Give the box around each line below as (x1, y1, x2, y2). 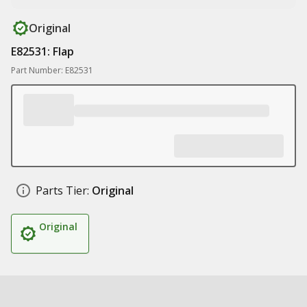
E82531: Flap (11, 44, 74, 59)
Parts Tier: (36, 183, 89, 198)
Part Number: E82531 (11, 64, 93, 76)
